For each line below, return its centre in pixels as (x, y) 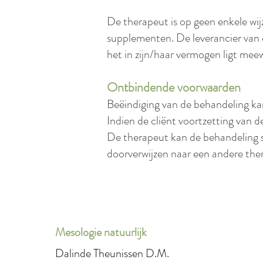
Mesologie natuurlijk (101, 232)
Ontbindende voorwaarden (175, 87)
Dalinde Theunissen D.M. (112, 253)
